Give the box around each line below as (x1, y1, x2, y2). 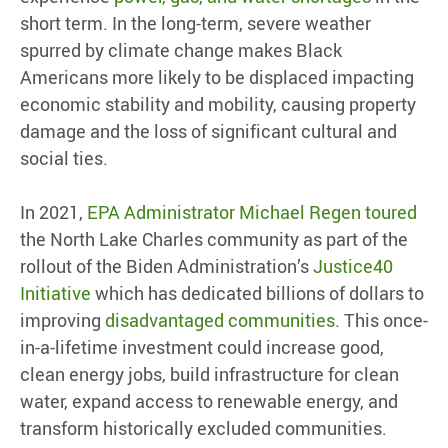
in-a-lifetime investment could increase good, (20, 335, 384, 360)
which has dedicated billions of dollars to (91, 281, 424, 306)
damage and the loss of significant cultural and (20, 119, 397, 144)
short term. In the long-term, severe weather (20, 11, 371, 36)
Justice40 (313, 254, 393, 279)
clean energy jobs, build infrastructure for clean (20, 362, 399, 387)
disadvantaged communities (105, 308, 335, 333)
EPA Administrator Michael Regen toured (87, 200, 417, 225)
